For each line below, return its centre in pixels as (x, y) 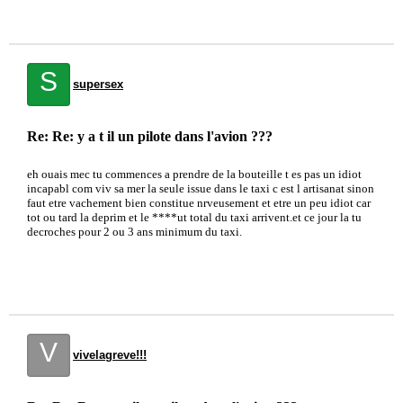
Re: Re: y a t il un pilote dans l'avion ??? (150, 136)
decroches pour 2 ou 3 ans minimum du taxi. (134, 232)
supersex (98, 84)
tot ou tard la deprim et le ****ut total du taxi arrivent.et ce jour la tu (194, 217)
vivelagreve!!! (110, 355)
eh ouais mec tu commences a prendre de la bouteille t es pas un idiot (194, 174)
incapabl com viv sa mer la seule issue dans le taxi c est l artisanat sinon (201, 188)
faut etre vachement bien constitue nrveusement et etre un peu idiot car (199, 203)
